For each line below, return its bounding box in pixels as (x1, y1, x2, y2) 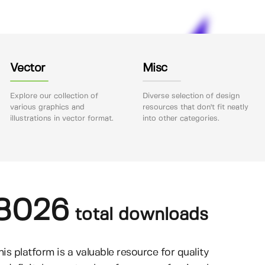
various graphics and (9, 104, 85, 112)
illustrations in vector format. (9, 115, 114, 123)
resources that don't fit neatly (142, 104, 248, 112)
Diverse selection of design (142, 92, 240, 101)
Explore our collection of (9, 92, 98, 101)
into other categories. (142, 115, 219, 123)
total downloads (69, 206, 208, 224)
